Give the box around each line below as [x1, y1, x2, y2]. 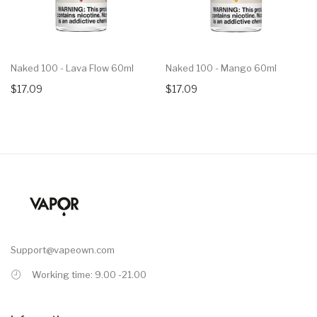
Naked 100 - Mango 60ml [166, 62, 277, 74]
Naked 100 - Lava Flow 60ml [11, 62, 134, 74]
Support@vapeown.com [11, 243, 115, 255]
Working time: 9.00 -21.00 [32, 268, 146, 280]
